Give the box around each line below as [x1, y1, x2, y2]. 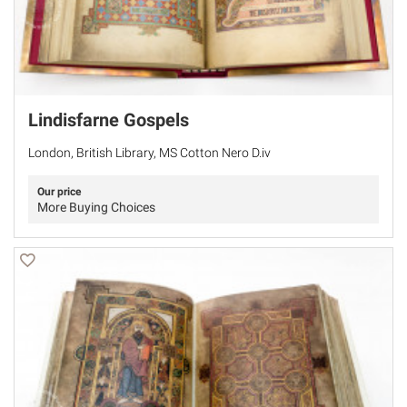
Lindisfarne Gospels [28, 109, 189, 132]
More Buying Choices [37, 200, 155, 215]
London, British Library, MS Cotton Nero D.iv [28, 145, 271, 161]
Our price [37, 185, 81, 199]
